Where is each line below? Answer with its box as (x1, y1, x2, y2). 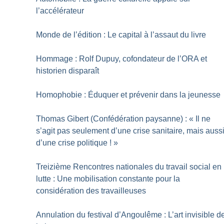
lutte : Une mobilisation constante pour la (36, 174, 180, 183)
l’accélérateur (36, 6, 84, 15)
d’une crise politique (36, 138, 108, 147)
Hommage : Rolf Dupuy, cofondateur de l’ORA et (36, 54, 207, 63)
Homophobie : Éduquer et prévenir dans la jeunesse (36, 90, 221, 99)
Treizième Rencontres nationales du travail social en (36, 162, 222, 171)
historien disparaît (36, 66, 99, 75)
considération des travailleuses (36, 186, 146, 195)
